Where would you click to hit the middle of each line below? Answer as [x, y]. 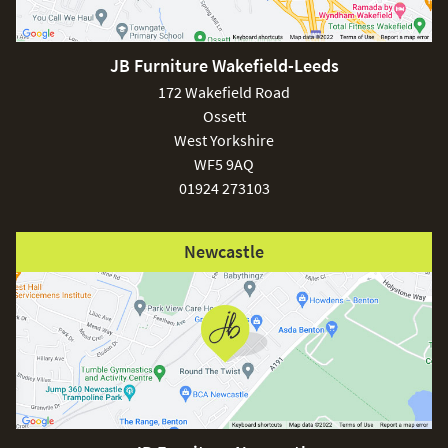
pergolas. [64, 231]
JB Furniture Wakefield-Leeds [224, 65]
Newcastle [224, 251]
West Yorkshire [224, 139]
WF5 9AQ [224, 163]
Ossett [224, 115]
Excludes [336, 209]
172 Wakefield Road [224, 91]
